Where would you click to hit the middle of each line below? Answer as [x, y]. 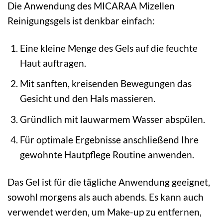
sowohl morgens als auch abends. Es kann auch [106, 197]
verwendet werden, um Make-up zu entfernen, [105, 212]
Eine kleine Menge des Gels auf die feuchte [109, 48]
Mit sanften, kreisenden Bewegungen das [106, 84]
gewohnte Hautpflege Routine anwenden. [107, 155]
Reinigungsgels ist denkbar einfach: [81, 20]
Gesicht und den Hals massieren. [87, 99]
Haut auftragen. [53, 63]
